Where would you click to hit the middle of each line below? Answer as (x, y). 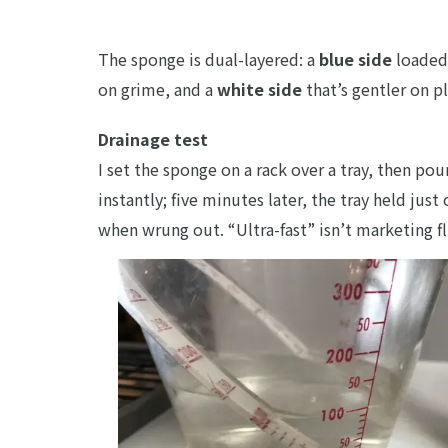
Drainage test (153, 138)
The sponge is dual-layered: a (209, 58)
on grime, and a (158, 88)
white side (260, 88)
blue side (356, 58)
